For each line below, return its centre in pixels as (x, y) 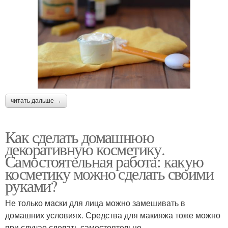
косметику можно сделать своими (109, 173)
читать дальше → (36, 101)
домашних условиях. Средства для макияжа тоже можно (113, 215)
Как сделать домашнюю (79, 136)
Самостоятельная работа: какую (104, 161)
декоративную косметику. (85, 149)
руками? (31, 185)
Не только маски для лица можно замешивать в (95, 203)
